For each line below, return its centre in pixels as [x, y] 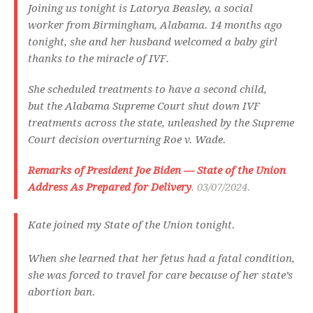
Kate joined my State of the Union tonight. [131, 225]
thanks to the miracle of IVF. [100, 59]
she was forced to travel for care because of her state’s [160, 276]
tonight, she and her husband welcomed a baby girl [153, 42]
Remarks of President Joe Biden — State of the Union [157, 171]
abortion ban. [61, 292]
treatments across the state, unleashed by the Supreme [161, 123]
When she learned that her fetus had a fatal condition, [161, 259]
